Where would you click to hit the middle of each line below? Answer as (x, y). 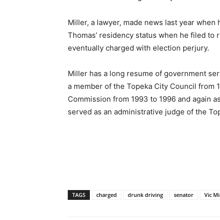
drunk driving (145, 195)
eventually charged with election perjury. (138, 48)
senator (184, 195)
